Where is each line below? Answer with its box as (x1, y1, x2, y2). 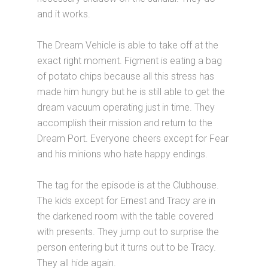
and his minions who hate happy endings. (37, 148, 208, 160)
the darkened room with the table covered (37, 210, 214, 222)
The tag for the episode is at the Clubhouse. (37, 179, 220, 191)
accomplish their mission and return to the (37, 117, 213, 129)
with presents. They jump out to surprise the (37, 226, 220, 237)
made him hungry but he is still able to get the (37, 86, 226, 98)
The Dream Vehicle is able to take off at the (37, 39, 219, 51)
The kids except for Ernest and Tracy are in (37, 194, 216, 206)
